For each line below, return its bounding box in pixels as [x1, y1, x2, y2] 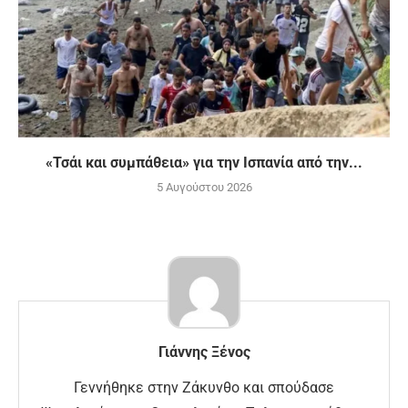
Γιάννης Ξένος [158, 343, 250, 362]
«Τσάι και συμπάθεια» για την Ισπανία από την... [46, 154, 362, 172]
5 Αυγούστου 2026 [156, 180, 252, 195]
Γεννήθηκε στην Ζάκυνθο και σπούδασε [74, 379, 334, 397]
